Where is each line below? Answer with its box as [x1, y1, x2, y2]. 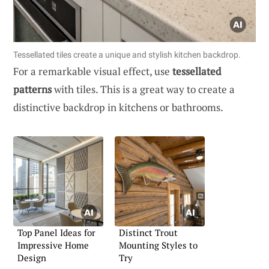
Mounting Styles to [119, 238, 198, 251]
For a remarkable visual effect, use [13, 64, 172, 78]
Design [17, 251, 46, 264]
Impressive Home [17, 238, 89, 251]
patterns [13, 82, 52, 96]
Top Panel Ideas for [17, 226, 95, 238]
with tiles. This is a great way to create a [52, 82, 235, 96]
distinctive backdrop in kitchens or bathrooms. [13, 100, 223, 114]
